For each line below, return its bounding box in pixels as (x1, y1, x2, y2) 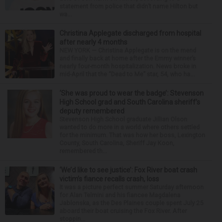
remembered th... (59, 147, 107, 155)
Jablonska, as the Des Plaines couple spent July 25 (59, 199, 203, 207)
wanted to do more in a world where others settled (59, 123, 200, 131)
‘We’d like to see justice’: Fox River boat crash (59, 166, 197, 174)
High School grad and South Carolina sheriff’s (59, 98, 200, 106)
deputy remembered (59, 107, 124, 115)
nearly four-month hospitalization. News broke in (59, 62, 196, 70)
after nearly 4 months (59, 38, 127, 46)
